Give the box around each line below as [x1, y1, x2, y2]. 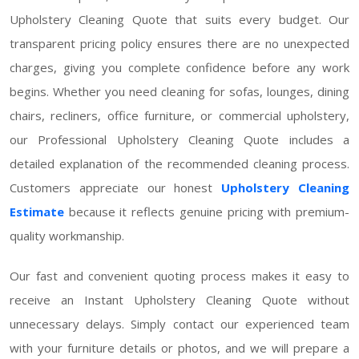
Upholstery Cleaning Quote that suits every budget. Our [10, 10, 349, 27]
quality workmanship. [10, 227, 124, 244]
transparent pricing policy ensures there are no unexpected [10, 34, 349, 51]
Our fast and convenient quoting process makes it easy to [10, 267, 349, 284]
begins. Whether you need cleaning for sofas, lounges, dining [10, 83, 349, 99]
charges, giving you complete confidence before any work [10, 58, 349, 75]
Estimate [10, 203, 64, 220]
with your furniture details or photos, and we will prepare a [10, 339, 349, 356]
